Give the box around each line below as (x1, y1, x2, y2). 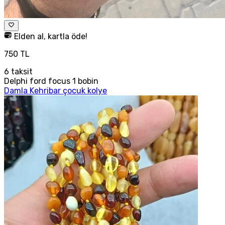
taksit (9, 66, 33, 76)
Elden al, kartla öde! (12, 31, 87, 41)
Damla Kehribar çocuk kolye (4, 85, 107, 95)
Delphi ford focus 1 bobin (4, 76, 98, 86)
